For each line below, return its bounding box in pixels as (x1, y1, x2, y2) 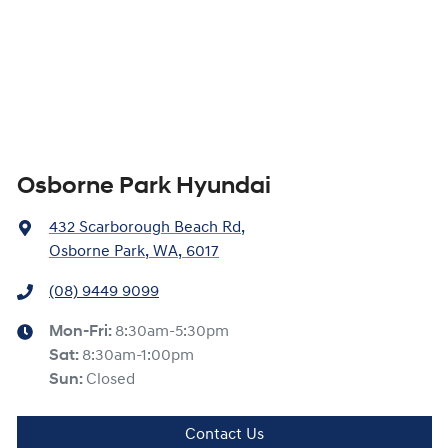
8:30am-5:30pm (115, 324, 229, 340)
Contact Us (185, 427, 264, 443)
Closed (86, 372, 135, 388)
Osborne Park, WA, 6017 (49, 244, 219, 260)
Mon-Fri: (49, 324, 115, 340)
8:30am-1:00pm (82, 348, 194, 364)
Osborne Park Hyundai (17, 175, 271, 199)
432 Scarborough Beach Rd (49, 220, 241, 236)
